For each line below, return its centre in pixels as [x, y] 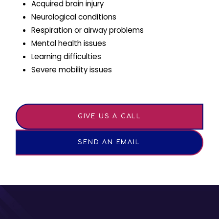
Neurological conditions [74, 17]
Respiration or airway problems [87, 30]
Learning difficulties [66, 56]
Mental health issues [68, 43]
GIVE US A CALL [109, 117]
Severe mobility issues [71, 69]
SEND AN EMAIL [109, 142]
